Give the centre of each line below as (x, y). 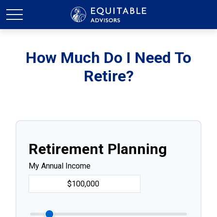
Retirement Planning (98, 149)
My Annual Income (60, 166)
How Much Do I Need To (108, 58)
